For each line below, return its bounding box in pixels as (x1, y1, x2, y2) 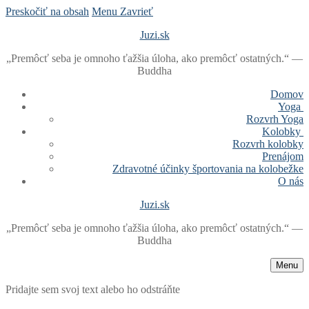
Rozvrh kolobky (232, 138, 303, 150)
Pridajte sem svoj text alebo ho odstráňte (6, 283, 180, 295)
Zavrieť (120, 6, 153, 17)
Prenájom (262, 150, 303, 162)
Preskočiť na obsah (6, 6, 89, 17)
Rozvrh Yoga (246, 113, 303, 125)
